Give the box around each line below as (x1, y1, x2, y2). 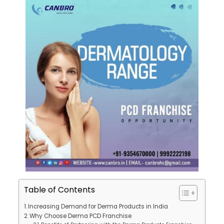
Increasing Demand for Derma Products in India (28, 202, 168, 210)
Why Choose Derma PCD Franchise (29, 212, 132, 220)
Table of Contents (23, 184, 95, 195)
